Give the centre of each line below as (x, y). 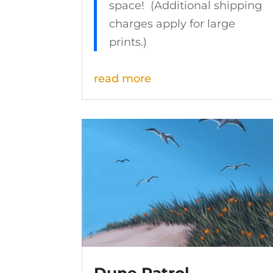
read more (123, 79)
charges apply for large (172, 24)
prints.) (128, 42)
